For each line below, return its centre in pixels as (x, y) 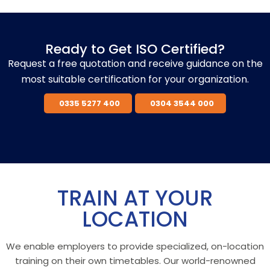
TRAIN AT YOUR (135, 198)
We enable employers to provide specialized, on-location (135, 246)
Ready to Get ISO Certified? (135, 49)
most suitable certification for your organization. (135, 79)
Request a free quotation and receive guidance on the (135, 63)
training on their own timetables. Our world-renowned (135, 260)
